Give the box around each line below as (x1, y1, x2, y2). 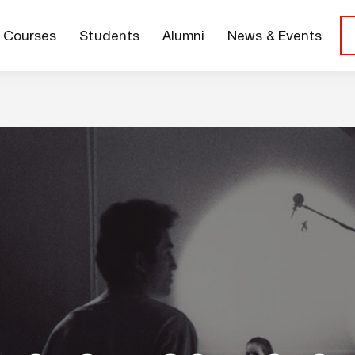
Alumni (162, 29, 205, 43)
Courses (3, 29, 57, 43)
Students (79, 29, 139, 43)
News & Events (227, 29, 323, 43)
